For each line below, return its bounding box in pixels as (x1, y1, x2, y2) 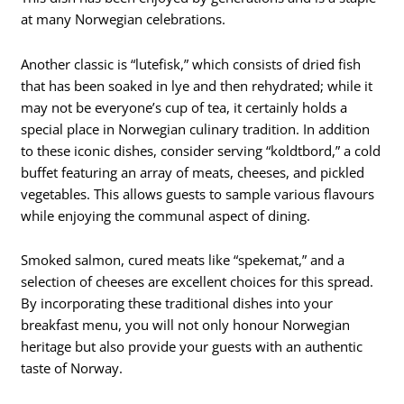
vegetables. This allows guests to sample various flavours (21, 184, 375, 203)
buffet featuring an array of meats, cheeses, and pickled (21, 162, 365, 181)
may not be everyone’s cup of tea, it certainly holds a (21, 97, 348, 116)
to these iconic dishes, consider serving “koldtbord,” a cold (21, 141, 381, 160)
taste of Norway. (21, 359, 124, 378)
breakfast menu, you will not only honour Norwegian (21, 316, 351, 335)
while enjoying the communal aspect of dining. (21, 206, 311, 225)
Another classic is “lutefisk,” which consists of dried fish (21, 54, 362, 73)
